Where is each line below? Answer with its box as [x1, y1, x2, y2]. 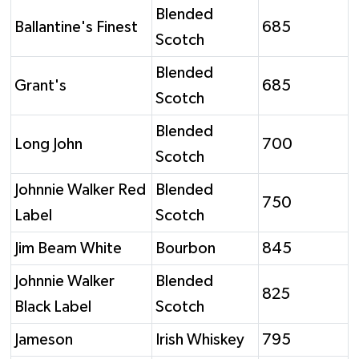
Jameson [14, 332, 73, 349]
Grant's [14, 78, 67, 95]
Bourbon [155, 240, 216, 257]
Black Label [14, 299, 91, 316]
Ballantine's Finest [14, 19, 138, 36]
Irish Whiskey [155, 332, 244, 349]
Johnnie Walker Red [14, 182, 146, 199]
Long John [14, 136, 83, 153]
